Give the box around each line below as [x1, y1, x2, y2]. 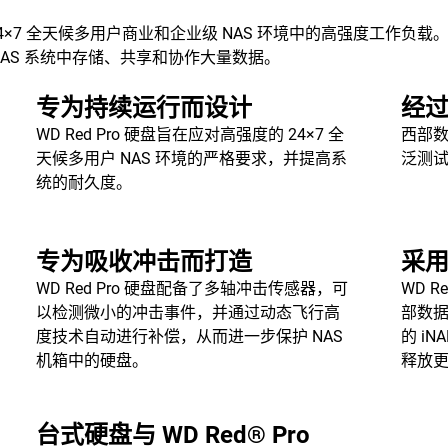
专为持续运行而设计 [35, 94, 252, 122]
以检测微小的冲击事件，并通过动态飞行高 [35, 303, 340, 322]
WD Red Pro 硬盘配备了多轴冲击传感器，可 [35, 279, 348, 298]
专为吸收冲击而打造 [35, 248, 252, 276]
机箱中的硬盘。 [35, 351, 148, 370]
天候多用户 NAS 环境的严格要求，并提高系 [35, 149, 347, 168]
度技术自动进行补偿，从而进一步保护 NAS [35, 327, 343, 346]
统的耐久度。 [35, 173, 132, 192]
